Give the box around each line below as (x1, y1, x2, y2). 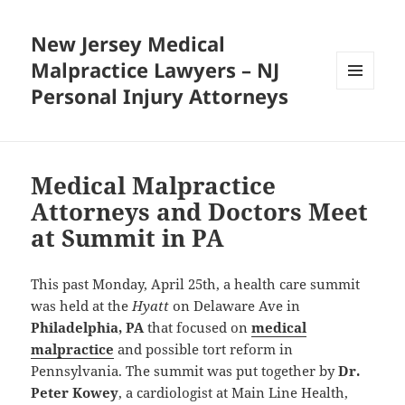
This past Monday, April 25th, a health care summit (31, 275, 361, 294)
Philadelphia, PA (31, 318, 145, 337)
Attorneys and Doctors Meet (31, 195, 369, 229)
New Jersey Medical (31, 30, 226, 58)
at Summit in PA (31, 221, 225, 255)
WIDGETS (336, 118, 388, 135)
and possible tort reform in (114, 340, 294, 359)
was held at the (31, 297, 133, 316)
